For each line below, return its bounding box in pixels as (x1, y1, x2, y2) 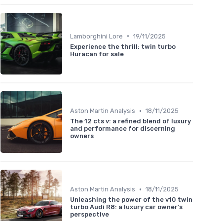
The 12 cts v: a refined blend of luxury (70, 117, 191, 125)
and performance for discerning (70, 125, 175, 133)
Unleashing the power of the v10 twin (70, 196, 192, 204)
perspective (70, 211, 109, 219)
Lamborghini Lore (70, 32, 123, 40)
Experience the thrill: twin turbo (70, 42, 176, 50)
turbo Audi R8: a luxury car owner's (70, 203, 183, 211)
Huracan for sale (70, 50, 124, 58)
